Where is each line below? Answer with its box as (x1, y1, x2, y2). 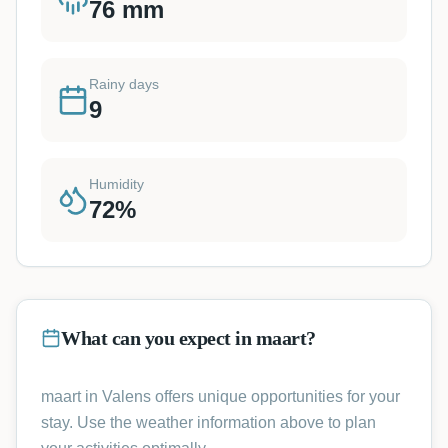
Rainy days (89, 76, 159, 92)
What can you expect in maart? (61, 327, 316, 349)
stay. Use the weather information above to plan (41, 414, 376, 431)
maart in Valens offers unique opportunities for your (41, 388, 400, 405)
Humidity (89, 176, 144, 192)
